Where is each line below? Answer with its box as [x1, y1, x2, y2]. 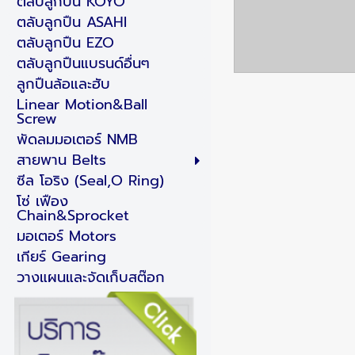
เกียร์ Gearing [16, 246, 106, 268]
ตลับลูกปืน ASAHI [16, 11, 127, 33]
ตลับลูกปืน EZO [16, 32, 114, 54]
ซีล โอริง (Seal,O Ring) [16, 170, 164, 192]
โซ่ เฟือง [16, 190, 68, 212]
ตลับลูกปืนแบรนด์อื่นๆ [16, 52, 150, 74]
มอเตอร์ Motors [16, 225, 116, 247]
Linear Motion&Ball [16, 94, 147, 116]
